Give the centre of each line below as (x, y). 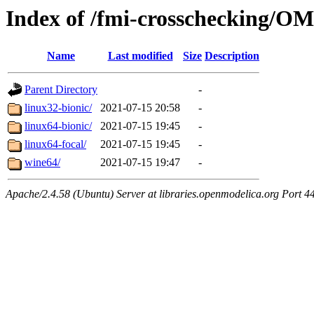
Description (232, 56)
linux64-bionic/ (58, 126)
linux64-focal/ (55, 144)
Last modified (140, 56)
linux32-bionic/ (58, 108)
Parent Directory (61, 90)
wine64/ (42, 163)
